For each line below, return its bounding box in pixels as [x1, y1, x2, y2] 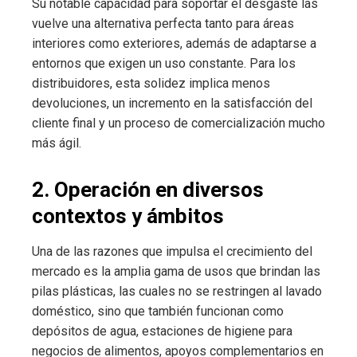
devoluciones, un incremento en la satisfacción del [32, 95, 312, 111]
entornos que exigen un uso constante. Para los [32, 55, 296, 71]
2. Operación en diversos [32, 177, 264, 202]
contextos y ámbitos [32, 203, 224, 228]
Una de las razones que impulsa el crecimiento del [32, 243, 312, 259]
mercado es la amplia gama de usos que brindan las [32, 263, 320, 279]
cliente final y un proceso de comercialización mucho [32, 115, 325, 131]
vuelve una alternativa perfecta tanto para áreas [32, 15, 294, 31]
